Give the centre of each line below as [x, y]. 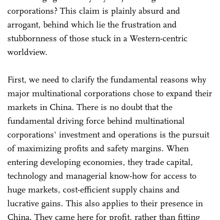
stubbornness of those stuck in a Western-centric [97, 38]
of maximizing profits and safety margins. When [98, 148]
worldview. [27, 52]
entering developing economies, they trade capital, [100, 162]
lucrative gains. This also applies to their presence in [105, 203]
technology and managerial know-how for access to [102, 176]
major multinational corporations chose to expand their [110, 93]
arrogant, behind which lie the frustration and [92, 24]
